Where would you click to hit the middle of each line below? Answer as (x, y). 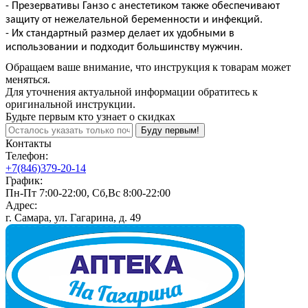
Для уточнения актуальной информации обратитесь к (132, 92)
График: (24, 181)
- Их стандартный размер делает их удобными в (120, 33)
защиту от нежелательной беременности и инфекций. (134, 20)
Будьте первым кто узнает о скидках (90, 117)
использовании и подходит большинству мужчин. (124, 47)
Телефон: (27, 156)
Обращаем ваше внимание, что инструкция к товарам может (148, 67)
